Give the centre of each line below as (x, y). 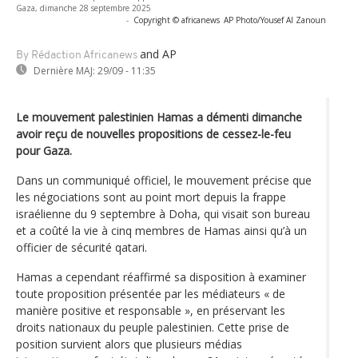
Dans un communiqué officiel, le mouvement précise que (164, 180)
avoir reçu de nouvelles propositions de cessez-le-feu (153, 133)
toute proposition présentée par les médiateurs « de (151, 293)
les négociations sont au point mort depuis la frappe (151, 197)
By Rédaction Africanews (77, 55)
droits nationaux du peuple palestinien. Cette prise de (153, 327)
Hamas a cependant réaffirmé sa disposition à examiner (161, 276)
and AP (158, 54)
